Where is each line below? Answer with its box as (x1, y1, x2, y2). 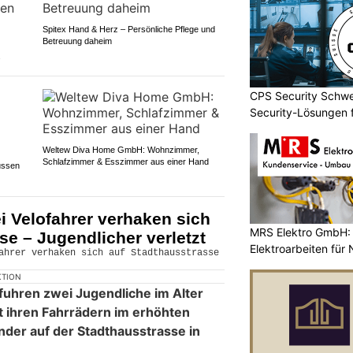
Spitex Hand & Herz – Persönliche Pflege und (42, 24, 215, 35)
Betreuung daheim (42, 36, 112, 46)
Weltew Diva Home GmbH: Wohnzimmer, (42, 145, 199, 155)
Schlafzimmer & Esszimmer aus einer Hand (42, 157, 209, 167)
